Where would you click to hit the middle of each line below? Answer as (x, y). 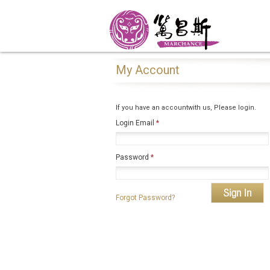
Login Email (136, 123)
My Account (148, 70)
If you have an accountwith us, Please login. (186, 108)
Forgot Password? (145, 198)
